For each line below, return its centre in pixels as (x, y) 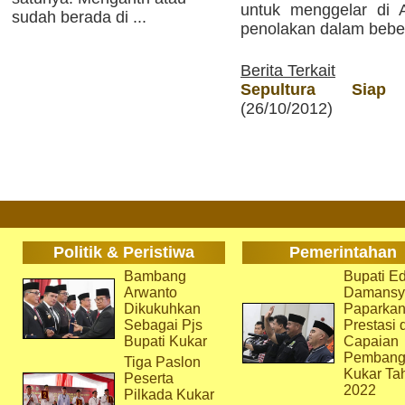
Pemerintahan (343, 252)
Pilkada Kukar (169, 395)
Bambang (155, 276)
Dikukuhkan (162, 309)
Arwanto (150, 292)
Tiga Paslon (162, 362)
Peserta (148, 378)
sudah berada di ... (79, 17)
